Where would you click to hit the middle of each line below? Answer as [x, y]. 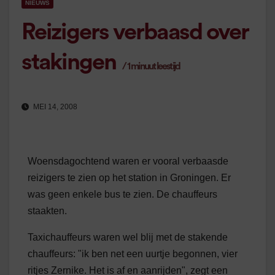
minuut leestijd [155, 66]
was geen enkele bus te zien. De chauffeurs [122, 195]
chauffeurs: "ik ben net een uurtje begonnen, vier [133, 254]
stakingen [69, 62]
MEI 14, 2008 [54, 107]
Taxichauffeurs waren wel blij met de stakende [128, 238]
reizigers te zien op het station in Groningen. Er [129, 178]
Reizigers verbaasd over [135, 32]
